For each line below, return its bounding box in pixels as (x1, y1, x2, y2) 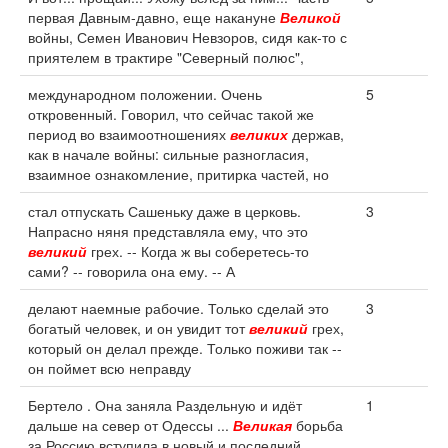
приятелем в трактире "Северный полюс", (28, 47, 304, 67)
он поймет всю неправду (28, 358, 191, 378)
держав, (288, 124, 344, 144)
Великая (233, 415, 292, 435)
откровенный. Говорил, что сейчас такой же (28, 104, 314, 124)
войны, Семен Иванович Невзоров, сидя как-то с (28, 27, 347, 47)
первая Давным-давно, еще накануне (28, 7, 280, 27)
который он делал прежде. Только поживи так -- (28, 338, 342, 358)
